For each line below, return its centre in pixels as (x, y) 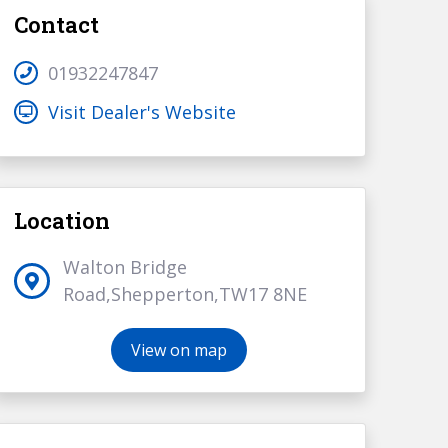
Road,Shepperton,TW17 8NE (184, 293)
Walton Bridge (124, 266)
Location (61, 220)
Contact (56, 25)
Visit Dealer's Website (141, 111)
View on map (179, 349)
